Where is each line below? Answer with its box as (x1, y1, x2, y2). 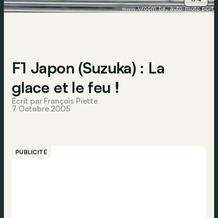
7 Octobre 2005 (12, 104, 71, 113)
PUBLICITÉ (16, 148, 48, 156)
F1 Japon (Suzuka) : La (12, 58, 164, 77)
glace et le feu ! (12, 77, 120, 97)
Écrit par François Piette (12, 96, 98, 106)
